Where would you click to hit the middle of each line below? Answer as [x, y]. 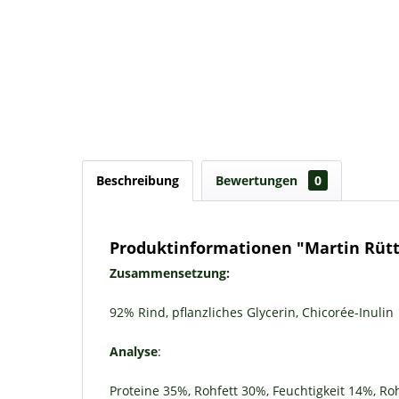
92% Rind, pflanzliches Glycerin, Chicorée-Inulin [252, 312]
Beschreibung [138, 180]
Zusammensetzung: [170, 273]
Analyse [134, 351]
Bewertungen [258, 180]
